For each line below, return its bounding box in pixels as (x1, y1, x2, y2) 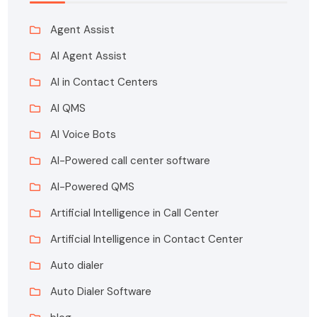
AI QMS (50, 101, 86, 116)
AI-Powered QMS (50, 180, 135, 195)
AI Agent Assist (50, 49, 127, 64)
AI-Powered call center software (50, 154, 211, 168)
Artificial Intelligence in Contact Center (50, 232, 243, 247)
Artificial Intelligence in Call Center (50, 206, 219, 221)
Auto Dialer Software (50, 284, 152, 299)
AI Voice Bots (50, 127, 117, 142)
